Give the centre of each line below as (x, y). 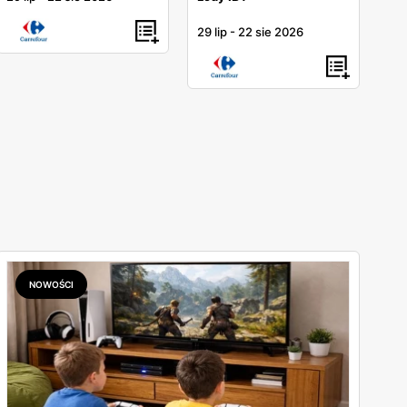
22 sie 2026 (271, 32)
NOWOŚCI (51, 285)
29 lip (212, 32)
